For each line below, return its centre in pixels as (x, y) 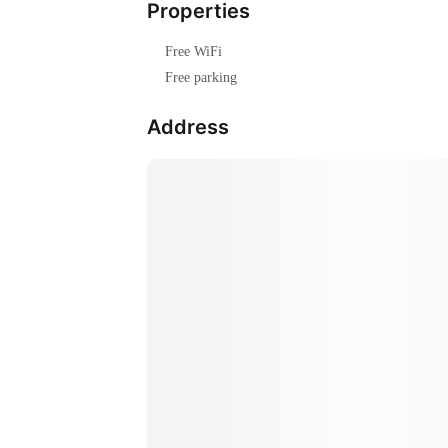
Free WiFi (193, 52)
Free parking (201, 78)
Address (188, 127)
